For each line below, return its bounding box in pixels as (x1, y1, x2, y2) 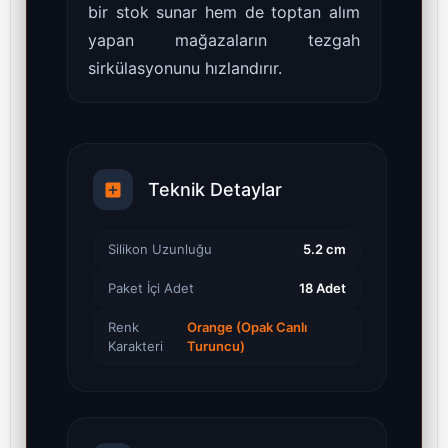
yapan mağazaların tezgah (88, 30, 360, 51)
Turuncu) (187, 337, 246, 354)
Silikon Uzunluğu (108, 240, 212, 257)
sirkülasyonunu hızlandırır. (88, 58, 282, 79)
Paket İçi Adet (108, 279, 194, 296)
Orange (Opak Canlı (187, 318, 308, 335)
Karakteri (108, 337, 163, 354)
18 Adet (299, 279, 346, 296)
